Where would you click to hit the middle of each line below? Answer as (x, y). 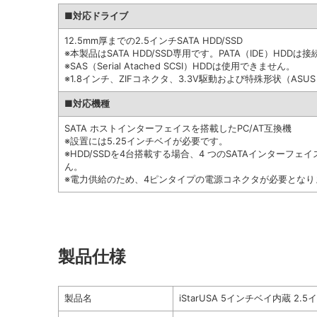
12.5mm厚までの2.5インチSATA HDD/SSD (154, 41)
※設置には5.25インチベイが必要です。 (146, 141)
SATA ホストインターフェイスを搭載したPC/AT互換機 (178, 128)
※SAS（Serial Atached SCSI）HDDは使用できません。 (180, 66)
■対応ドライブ (96, 16)
